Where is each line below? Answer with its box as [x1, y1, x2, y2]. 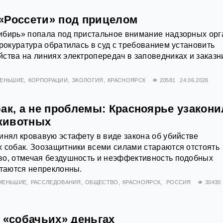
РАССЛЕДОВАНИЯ [30, 179, 81, 186]
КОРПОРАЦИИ [28, 77, 68, 84]
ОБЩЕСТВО [85, 179, 118, 186]
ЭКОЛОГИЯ [72, 77, 104, 84]
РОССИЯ [166, 179, 191, 186]
